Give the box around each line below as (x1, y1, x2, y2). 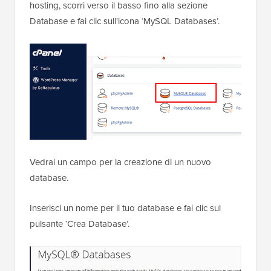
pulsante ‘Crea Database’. (30, 217, 129, 231)
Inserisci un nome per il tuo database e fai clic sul (30, 201, 221, 215)
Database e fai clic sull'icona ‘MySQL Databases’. (30, 15, 220, 28)
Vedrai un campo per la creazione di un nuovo (30, 155, 211, 169)
